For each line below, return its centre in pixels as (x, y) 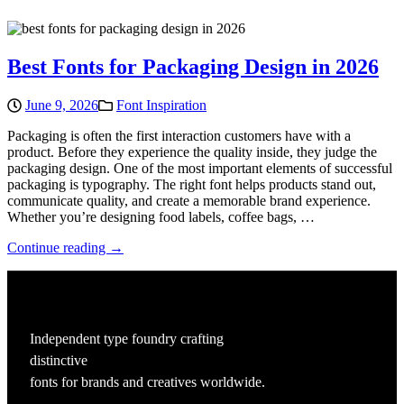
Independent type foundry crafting (127, 338)
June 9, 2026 (62, 105)
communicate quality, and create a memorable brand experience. (189, 200)
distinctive (59, 360)
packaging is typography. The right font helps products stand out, (192, 184)
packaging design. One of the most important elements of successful (200, 168)
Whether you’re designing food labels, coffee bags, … (161, 216)
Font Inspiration (161, 105)
